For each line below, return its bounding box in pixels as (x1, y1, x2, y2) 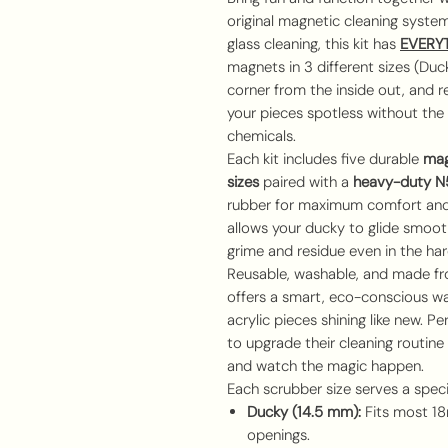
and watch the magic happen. (227, 356, 424, 376)
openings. (247, 425, 310, 445)
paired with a (263, 172, 353, 192)
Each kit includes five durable (227, 149, 423, 169)
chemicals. (227, 126, 296, 146)
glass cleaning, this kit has (227, 34, 400, 54)
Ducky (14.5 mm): (247, 402, 361, 422)
